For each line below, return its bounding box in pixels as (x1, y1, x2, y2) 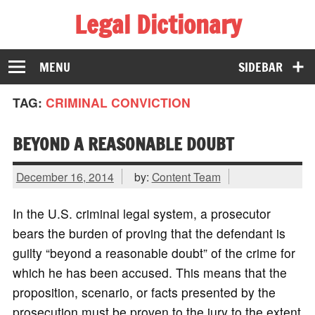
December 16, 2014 (15, 168, 114, 184)
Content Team (151, 168, 221, 184)
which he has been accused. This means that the (12, 264, 287, 282)
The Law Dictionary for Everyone (12, 39, 196, 57)
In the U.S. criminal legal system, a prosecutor (12, 205, 271, 223)
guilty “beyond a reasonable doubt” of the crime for (12, 244, 295, 262)
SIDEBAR (238, 58, 283, 76)
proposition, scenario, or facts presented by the (12, 283, 276, 302)
